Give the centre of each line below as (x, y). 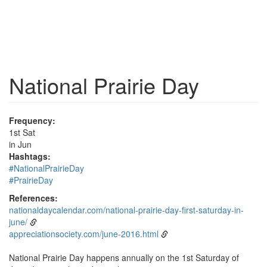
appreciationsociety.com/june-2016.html (84, 234)
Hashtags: (30, 156)
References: (33, 198)
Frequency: (32, 120)
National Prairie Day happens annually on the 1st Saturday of (124, 257)
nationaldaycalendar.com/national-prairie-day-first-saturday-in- (126, 210)
